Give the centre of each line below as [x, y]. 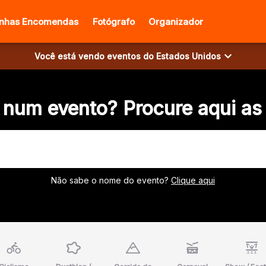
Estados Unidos [189, 56]
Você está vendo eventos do [95, 56]
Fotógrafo [114, 22]
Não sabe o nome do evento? [111, 180]
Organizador [176, 22]
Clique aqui [193, 180]
